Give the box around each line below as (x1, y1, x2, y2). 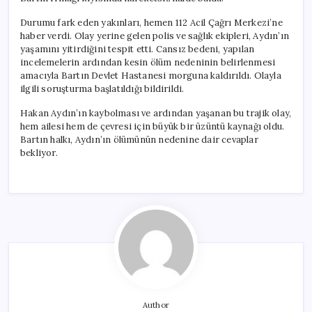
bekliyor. (20, 146, 58, 159)
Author (142, 299, 170, 310)
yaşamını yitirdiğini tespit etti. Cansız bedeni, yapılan (20, 42, 255, 55)
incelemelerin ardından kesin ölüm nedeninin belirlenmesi (20, 56, 276, 68)
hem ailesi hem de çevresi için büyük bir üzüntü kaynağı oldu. (20, 120, 285, 132)
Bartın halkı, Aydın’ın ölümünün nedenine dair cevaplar (20, 133, 258, 146)
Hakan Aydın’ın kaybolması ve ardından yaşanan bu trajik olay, (20, 107, 292, 119)
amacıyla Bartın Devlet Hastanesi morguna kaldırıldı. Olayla (20, 69, 281, 81)
